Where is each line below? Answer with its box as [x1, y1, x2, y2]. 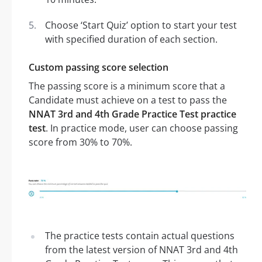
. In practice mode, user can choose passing [46, 122, 238, 135]
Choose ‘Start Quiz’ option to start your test [45, 19, 237, 32]
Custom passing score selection [29, 61, 168, 74]
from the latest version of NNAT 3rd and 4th [45, 243, 238, 257]
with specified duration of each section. [45, 33, 218, 46]
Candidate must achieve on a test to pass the [29, 94, 227, 107]
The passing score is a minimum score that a [29, 80, 225, 93]
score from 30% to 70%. [29, 136, 132, 149]
